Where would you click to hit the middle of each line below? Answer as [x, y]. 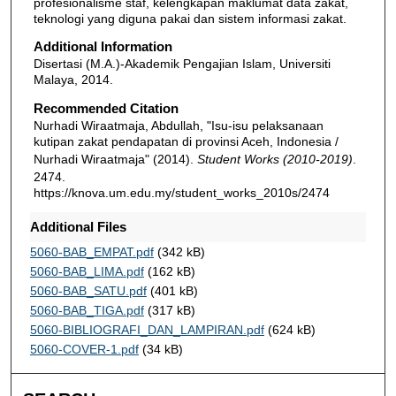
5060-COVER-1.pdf [84, 349]
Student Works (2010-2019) [274, 159]
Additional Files [78, 226]
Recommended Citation [106, 108]
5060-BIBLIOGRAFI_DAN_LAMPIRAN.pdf [147, 329]
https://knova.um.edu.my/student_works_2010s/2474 [181, 192]
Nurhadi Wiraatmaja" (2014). [115, 159]
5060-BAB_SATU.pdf [88, 290]
